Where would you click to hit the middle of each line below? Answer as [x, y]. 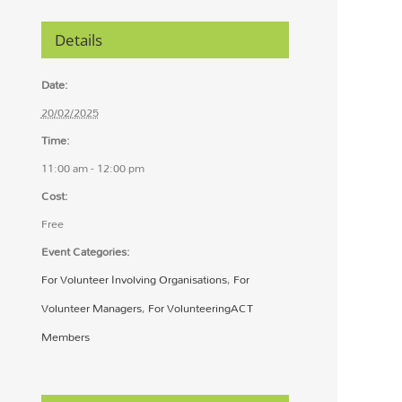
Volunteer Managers [91, 308]
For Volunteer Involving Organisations [134, 280]
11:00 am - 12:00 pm [92, 168]
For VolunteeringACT [200, 308]
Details [78, 40]
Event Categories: [85, 252]
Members [65, 337]
